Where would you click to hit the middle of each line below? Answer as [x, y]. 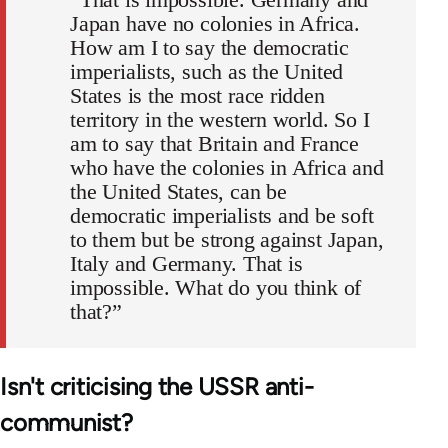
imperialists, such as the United [207, 72]
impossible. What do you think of [216, 288]
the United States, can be [178, 192]
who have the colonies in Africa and [227, 168]
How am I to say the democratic [209, 48]
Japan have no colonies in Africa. [215, 24]
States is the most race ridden [197, 96]
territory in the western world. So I [220, 120]
